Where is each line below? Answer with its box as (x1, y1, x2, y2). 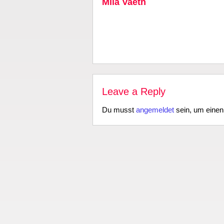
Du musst (101, 105, 136, 114)
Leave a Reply (101, 86, 165, 97)
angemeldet (135, 105, 174, 114)
